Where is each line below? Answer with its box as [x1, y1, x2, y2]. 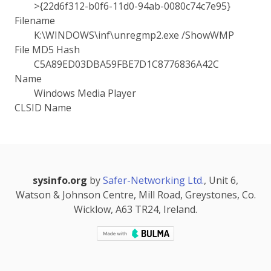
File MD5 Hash [15, 43, 80, 56]
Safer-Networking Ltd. [103, 174, 204, 187]
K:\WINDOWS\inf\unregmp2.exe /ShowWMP [34, 28, 234, 42]
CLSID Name [15, 101, 71, 114]
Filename [15, 14, 55, 27]
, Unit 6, [204, 174, 238, 187]
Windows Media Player [34, 87, 136, 100]
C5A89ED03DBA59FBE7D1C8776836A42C [34, 57, 219, 71]
